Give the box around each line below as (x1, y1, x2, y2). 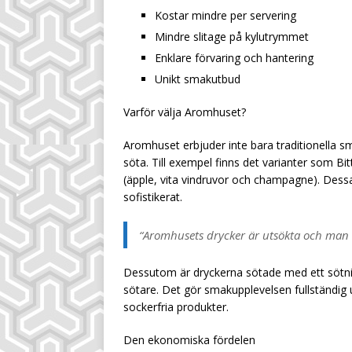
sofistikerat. (123, 189, 182, 204)
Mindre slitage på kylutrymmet (155, 29, 309, 44)
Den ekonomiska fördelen (123, 332, 255, 347)
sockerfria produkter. (123, 299, 229, 314)
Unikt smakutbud (155, 71, 240, 86)
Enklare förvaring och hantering (155, 50, 313, 65)
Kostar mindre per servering (155, 8, 296, 23)
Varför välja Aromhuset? (123, 104, 246, 119)
